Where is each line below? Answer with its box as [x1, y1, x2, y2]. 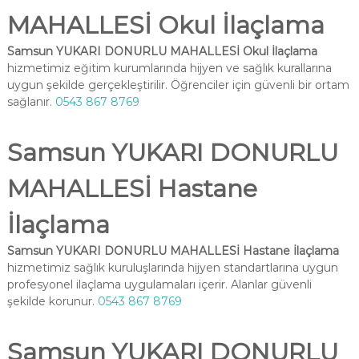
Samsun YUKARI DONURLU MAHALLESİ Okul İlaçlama [6, 44, 317, 58]
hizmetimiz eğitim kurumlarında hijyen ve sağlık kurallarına [6, 61, 332, 75]
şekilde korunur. [6, 294, 98, 309]
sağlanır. [6, 95, 55, 109]
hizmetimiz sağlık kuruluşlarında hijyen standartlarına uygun [6, 260, 338, 275]
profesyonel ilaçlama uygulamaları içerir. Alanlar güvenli [6, 277, 312, 292]
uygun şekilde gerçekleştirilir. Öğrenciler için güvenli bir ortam [6, 78, 349, 92]
